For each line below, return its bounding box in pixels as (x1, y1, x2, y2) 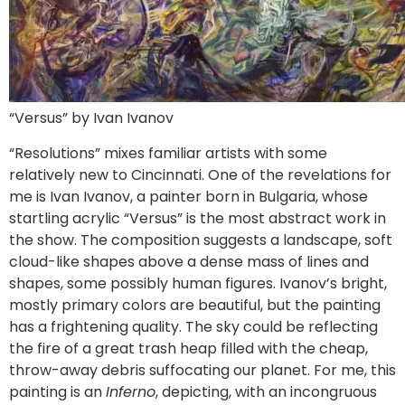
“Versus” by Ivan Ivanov (9, 107, 174, 128)
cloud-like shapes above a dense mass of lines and (9, 250, 369, 272)
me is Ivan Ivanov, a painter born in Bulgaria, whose (9, 185, 368, 207)
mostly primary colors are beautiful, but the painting (9, 294, 381, 316)
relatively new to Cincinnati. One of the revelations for (9, 164, 391, 185)
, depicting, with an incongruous (155, 381, 377, 402)
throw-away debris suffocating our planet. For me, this (9, 359, 396, 381)
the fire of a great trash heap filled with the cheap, (9, 337, 368, 359)
